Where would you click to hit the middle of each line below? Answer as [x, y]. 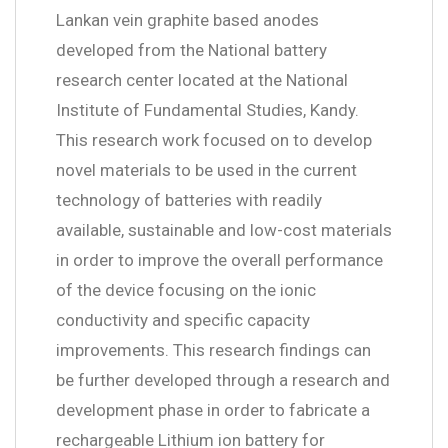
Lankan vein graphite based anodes [187, 19]
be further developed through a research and [223, 379]
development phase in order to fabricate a [213, 409]
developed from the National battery [191, 49]
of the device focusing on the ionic [186, 289]
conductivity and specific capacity [183, 319]
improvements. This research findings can [213, 349]
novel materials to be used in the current [206, 169]
